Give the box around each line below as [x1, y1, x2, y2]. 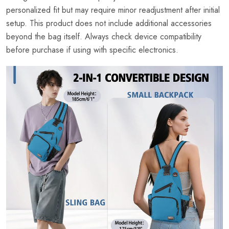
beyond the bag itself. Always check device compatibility [6, 30, 201, 42]
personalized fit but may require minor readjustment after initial [6, 4, 220, 16]
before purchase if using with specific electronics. [6, 43, 178, 56]
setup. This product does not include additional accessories [6, 17, 212, 29]
